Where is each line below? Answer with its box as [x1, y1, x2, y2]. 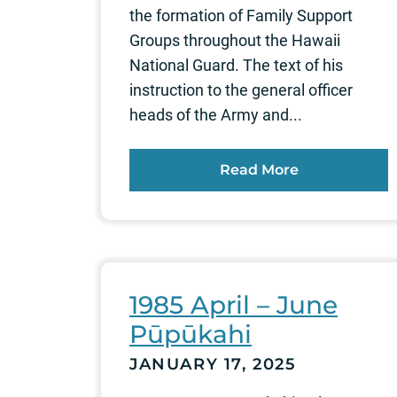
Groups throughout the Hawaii [129, 30, 340, 50]
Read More [219, 160, 299, 178]
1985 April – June [129, 289, 338, 320]
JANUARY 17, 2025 [129, 354, 297, 374]
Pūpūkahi [129, 318, 252, 349]
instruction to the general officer [129, 80, 353, 99]
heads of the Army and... [129, 105, 302, 124]
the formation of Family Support [129, 5, 353, 25]
